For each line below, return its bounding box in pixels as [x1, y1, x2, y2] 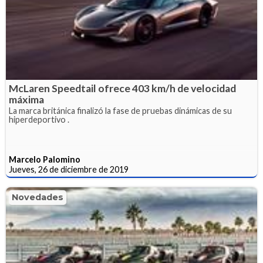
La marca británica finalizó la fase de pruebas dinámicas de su [9, 106, 232, 116]
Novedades [12, 192, 63, 203]
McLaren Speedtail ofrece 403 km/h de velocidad [9, 82, 236, 95]
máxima [9, 93, 44, 106]
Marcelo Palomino [9, 154, 80, 165]
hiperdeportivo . [9, 114, 69, 125]
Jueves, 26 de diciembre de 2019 [9, 164, 129, 175]
